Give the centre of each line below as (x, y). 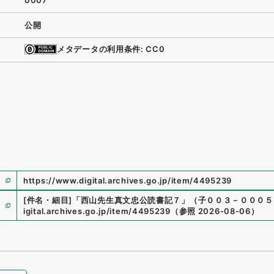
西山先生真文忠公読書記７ (131, 200)
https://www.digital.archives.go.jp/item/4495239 (128, 180)
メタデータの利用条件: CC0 (111, 49)
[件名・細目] (48, 200)
